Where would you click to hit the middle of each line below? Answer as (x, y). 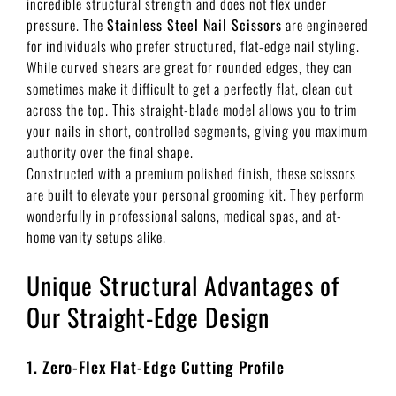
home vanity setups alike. (96, 236)
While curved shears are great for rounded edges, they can (190, 67)
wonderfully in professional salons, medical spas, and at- (184, 215)
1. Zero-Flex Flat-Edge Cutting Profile (156, 366)
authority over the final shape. (110, 152)
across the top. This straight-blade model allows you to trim (192, 109)
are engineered (325, 24)
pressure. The (67, 24)
